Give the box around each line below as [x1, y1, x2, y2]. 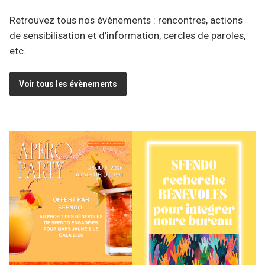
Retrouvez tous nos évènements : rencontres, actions [9, 15, 243, 27]
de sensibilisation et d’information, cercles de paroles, [9, 30, 245, 42]
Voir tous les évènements [19, 79, 117, 89]
